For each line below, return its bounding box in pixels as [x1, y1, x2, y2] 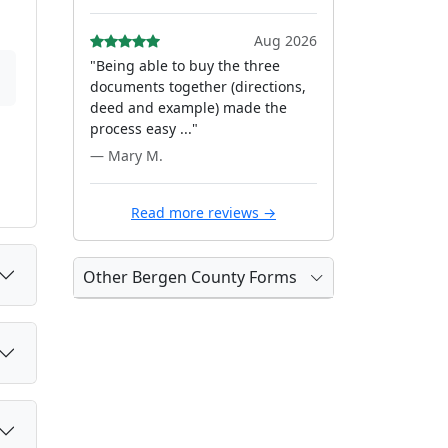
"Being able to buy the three [90, 56, 280, 75]
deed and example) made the [90, 98, 287, 117]
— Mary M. [90, 146, 163, 165]
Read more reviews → [131, 203, 276, 222]
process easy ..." [90, 119, 198, 138]
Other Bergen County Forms [83, 266, 297, 288]
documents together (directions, [90, 77, 306, 96]
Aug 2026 [254, 31, 317, 50]
